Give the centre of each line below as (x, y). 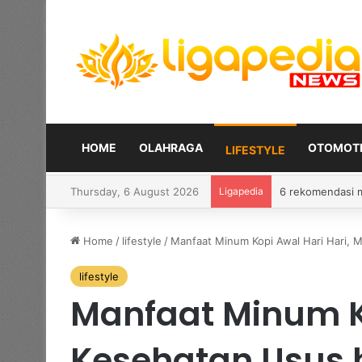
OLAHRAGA (171, 147)
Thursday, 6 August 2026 (135, 191)
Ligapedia (241, 191)
